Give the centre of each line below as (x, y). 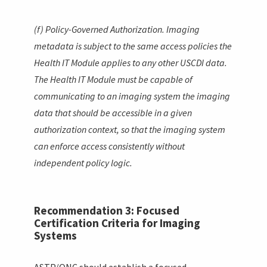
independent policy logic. (83, 162)
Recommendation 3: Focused (107, 210)
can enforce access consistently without (110, 146)
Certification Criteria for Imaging (117, 223)
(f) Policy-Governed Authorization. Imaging (117, 29)
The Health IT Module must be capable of (114, 79)
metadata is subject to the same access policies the (133, 46)
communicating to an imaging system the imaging (132, 96)
